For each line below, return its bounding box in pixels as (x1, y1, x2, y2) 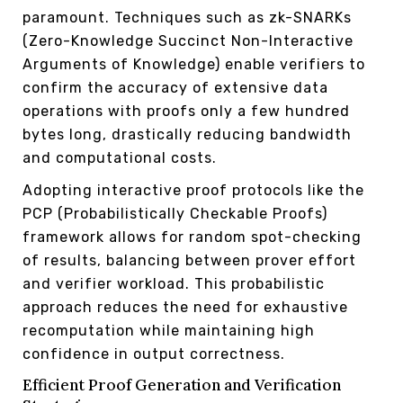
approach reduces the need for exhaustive (22, 298, 348, 316)
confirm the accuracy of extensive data (22, 78, 328, 96)
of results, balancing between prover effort (22, 251, 356, 269)
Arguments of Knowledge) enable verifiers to (22, 55, 365, 73)
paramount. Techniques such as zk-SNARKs (22, 8, 352, 26)
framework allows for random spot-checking (22, 228, 362, 246)
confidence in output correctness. (22, 345, 285, 363)
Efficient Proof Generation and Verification (22, 374, 341, 395)
